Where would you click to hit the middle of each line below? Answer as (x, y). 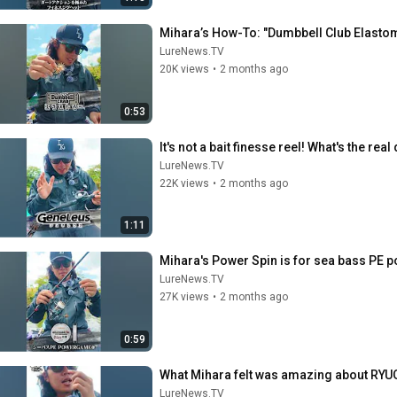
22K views (184, 183)
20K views (184, 69)
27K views (184, 297)
